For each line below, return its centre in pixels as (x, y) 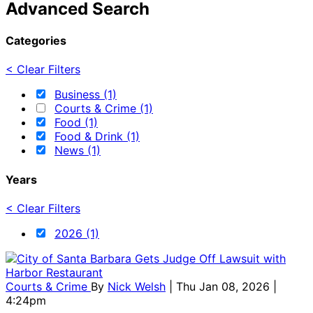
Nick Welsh (137, 286)
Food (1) (76, 123)
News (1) (78, 151)
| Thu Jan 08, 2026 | (223, 286)
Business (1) (86, 95)
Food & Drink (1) (97, 137)
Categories (36, 40)
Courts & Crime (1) (104, 109)
